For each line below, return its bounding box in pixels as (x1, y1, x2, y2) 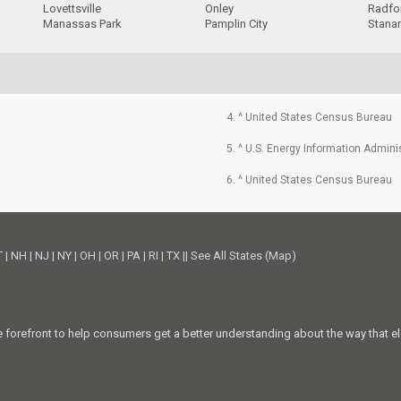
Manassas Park (42, 17, 122, 31)
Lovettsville (42, 2, 101, 16)
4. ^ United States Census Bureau (226, 110, 392, 124)
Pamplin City (205, 17, 269, 31)
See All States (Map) (191, 249, 297, 263)
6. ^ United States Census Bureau (226, 173, 392, 186)
